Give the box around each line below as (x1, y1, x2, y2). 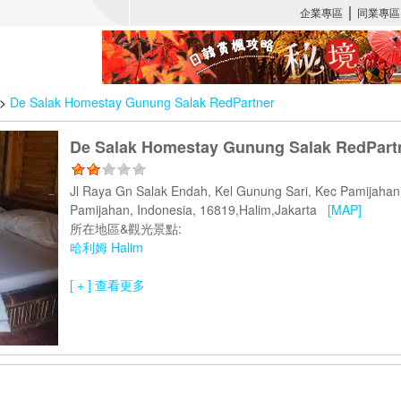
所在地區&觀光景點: (70, 219, 182, 237)
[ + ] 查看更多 (70, 276, 145, 294)
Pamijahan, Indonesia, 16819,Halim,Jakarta (70, 200, 328, 218)
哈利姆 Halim (70, 238, 143, 256)
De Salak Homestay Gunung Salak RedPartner (10, 93, 275, 111)
